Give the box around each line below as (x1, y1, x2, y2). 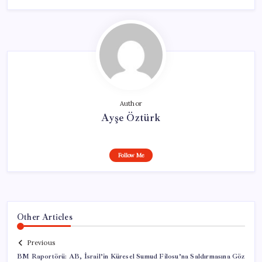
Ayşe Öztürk (101, 111, 161, 124)
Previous (27, 239, 55, 247)
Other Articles (17, 211, 73, 222)
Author (119, 99, 143, 108)
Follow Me (118, 151, 144, 159)
